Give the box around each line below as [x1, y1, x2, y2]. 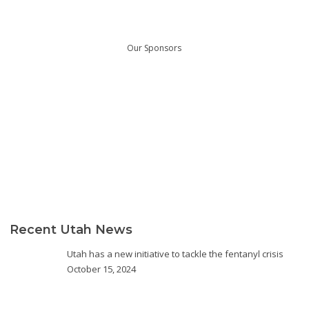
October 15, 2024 [67, 262, 136, 275]
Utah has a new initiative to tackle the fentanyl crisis [67, 247, 283, 260]
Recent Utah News [10, 221, 132, 237]
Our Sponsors [127, 41, 181, 54]
